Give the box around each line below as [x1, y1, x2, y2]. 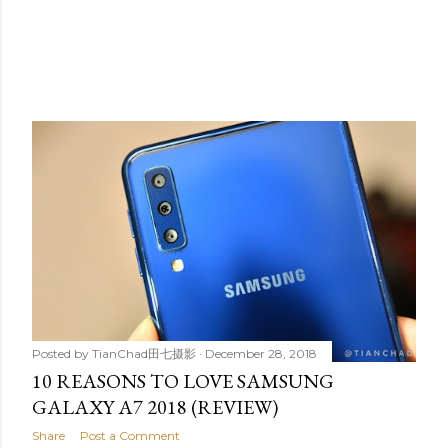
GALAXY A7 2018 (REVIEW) [32, 393, 278, 420]
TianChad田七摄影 [92, 345, 196, 361]
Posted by [32, 345, 92, 361]
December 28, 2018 [205, 345, 317, 361]
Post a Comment [80, 427, 180, 443]
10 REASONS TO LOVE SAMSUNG [32, 367, 334, 394]
